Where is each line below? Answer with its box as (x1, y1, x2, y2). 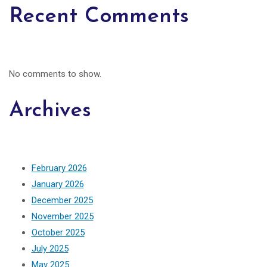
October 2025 (31, 226, 85, 238)
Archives (9, 100, 91, 122)
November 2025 (31, 210, 94, 222)
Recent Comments (9, 5, 189, 27)
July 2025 (31, 243, 69, 254)
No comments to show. (9, 69, 101, 80)
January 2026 (31, 178, 84, 190)
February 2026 (31, 162, 87, 173)
